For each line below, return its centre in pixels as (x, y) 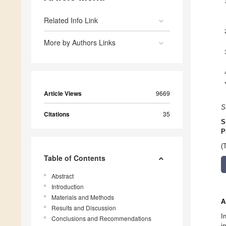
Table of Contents (75, 158)
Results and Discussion (84, 208)
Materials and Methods (83, 197)
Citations (57, 114)
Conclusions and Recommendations (101, 218)
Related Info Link (71, 20)
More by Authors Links (80, 43)
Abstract (63, 176)
